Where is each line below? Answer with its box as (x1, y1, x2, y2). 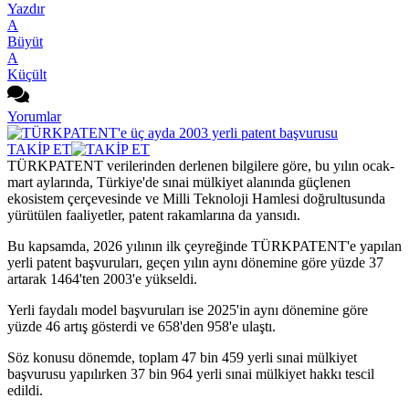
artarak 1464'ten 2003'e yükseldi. (7, 270, 197, 287)
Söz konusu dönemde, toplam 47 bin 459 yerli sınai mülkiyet (7, 349, 357, 365)
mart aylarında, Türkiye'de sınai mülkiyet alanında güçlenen (7, 173, 351, 190)
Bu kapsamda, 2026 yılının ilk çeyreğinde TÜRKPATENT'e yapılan (7, 237, 402, 254)
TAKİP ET (7, 141, 71, 157)
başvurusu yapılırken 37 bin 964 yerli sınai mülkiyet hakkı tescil (7, 365, 374, 382)
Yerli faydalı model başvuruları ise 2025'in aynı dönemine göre (7, 301, 368, 318)
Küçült (7, 66, 47, 82)
